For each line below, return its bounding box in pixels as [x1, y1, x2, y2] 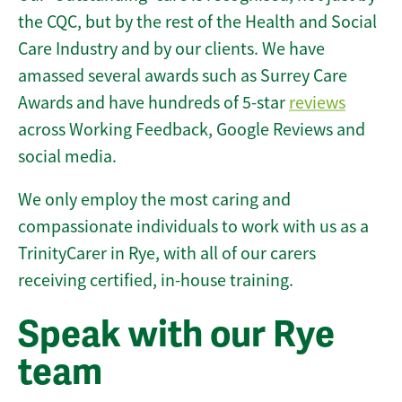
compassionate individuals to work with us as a [18, 215, 369, 239]
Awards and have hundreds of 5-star [18, 92, 289, 115]
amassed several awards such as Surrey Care [18, 65, 347, 88]
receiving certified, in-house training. [18, 269, 293, 293]
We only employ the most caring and [18, 188, 291, 212]
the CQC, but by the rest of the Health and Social [18, 11, 377, 34]
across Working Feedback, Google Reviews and [18, 118, 365, 142]
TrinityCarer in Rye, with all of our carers [18, 242, 316, 266]
